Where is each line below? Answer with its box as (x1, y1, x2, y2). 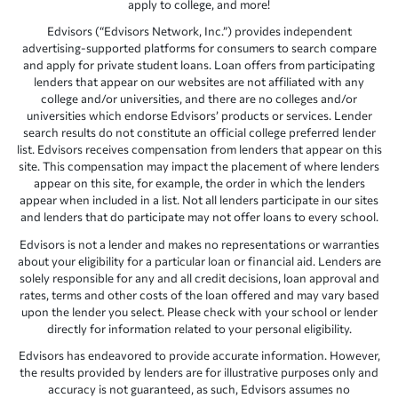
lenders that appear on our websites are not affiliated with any (34, 75, 364, 90)
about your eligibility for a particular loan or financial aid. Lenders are (17, 253, 381, 268)
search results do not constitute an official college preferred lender (22, 125, 376, 140)
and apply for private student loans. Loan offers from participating (23, 58, 375, 73)
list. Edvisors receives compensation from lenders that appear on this (16, 142, 382, 157)
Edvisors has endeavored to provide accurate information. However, (18, 347, 380, 362)
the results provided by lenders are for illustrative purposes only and (20, 364, 378, 379)
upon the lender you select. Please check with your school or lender (20, 304, 378, 319)
